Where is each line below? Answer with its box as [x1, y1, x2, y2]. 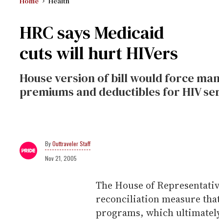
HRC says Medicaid [20, 21, 164, 44]
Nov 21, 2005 [45, 154, 77, 162]
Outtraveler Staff [52, 139, 90, 148]
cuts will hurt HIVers [20, 41, 178, 65]
